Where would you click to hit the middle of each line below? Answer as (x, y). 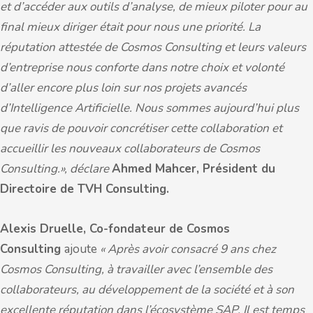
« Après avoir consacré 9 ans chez (188, 249)
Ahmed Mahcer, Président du (194, 169)
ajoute (82, 249)
